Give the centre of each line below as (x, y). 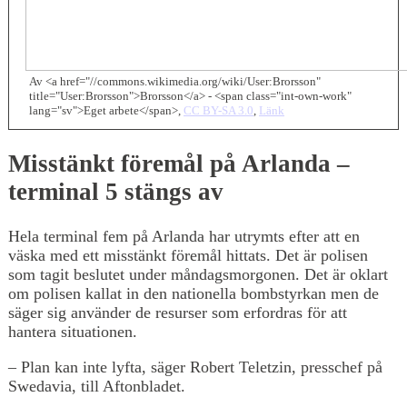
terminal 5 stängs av (116, 192)
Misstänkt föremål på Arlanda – (179, 164)
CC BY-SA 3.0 (218, 110)
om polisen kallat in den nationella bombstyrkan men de (194, 293)
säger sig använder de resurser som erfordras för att (178, 312)
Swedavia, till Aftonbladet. (97, 386)
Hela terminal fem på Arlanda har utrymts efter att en (184, 236)
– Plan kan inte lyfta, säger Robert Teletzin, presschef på (195, 367)
